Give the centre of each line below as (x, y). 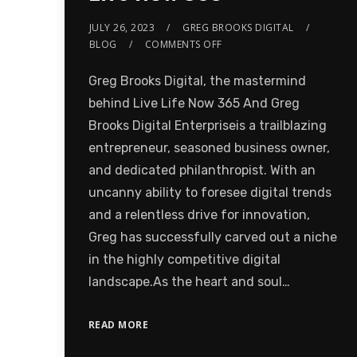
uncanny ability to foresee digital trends (210, 192)
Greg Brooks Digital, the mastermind (197, 80)
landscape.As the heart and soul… (189, 281)
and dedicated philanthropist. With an (202, 170)
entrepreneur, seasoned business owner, (209, 147)
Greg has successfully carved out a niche (212, 237)
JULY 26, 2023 (122, 27)
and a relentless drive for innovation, (199, 214)
